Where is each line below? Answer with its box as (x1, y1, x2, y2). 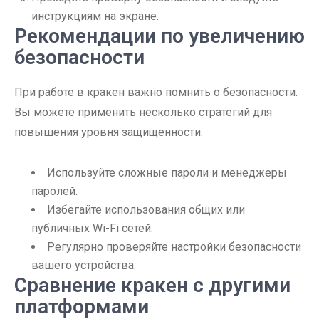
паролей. (31, 184, 78, 198)
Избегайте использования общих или (47, 203, 245, 216)
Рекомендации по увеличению (14, 24, 305, 48)
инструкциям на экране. (31, 9, 159, 23)
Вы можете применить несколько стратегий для (14, 105, 272, 119)
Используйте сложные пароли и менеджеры (47, 166, 287, 179)
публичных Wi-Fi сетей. (31, 221, 153, 235)
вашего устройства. (31, 258, 136, 272)
